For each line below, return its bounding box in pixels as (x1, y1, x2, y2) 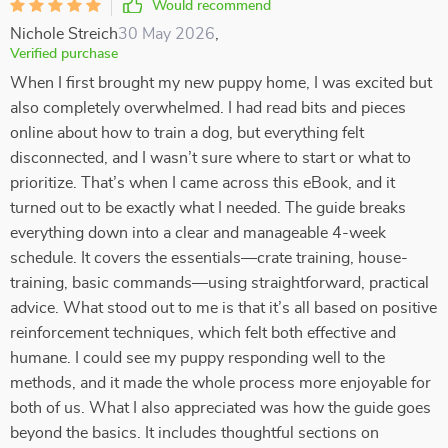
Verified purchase (10, 47, 118, 61)
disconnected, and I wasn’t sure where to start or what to (10, 150, 411, 166)
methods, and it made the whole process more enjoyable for (10, 375, 431, 391)
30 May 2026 (118, 26, 215, 42)
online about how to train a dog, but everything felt (10, 125, 364, 141)
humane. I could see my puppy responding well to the (10, 350, 385, 366)
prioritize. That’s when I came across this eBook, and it (10, 175, 395, 191)
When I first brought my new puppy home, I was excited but (10, 75, 432, 91)
